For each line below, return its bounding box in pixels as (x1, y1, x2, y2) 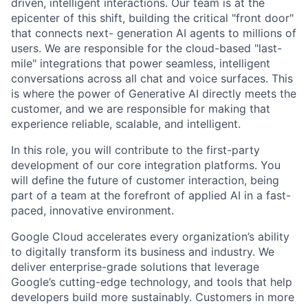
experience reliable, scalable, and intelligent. (11, 116, 241, 131)
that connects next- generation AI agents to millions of (11, 25, 296, 40)
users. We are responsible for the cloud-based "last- (11, 41, 282, 55)
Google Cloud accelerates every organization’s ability (11, 229, 289, 243)
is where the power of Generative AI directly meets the (11, 86, 296, 100)
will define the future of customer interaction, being (11, 173, 279, 187)
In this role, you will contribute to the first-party (11, 142, 260, 157)
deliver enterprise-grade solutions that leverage (11, 259, 259, 274)
